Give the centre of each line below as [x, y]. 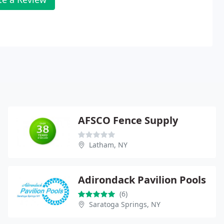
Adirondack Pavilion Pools [142, 179]
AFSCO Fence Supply [128, 120]
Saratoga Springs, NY [125, 204]
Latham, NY [108, 144]
